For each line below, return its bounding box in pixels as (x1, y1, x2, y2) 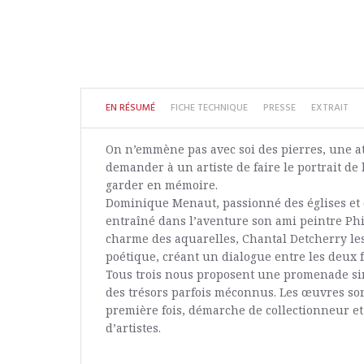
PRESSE (263, 100, 296, 116)
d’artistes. (106, 320, 161, 336)
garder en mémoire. (106, 177, 218, 193)
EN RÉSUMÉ (106, 100, 155, 116)
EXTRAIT (311, 100, 349, 116)
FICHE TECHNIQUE (171, 100, 248, 116)
